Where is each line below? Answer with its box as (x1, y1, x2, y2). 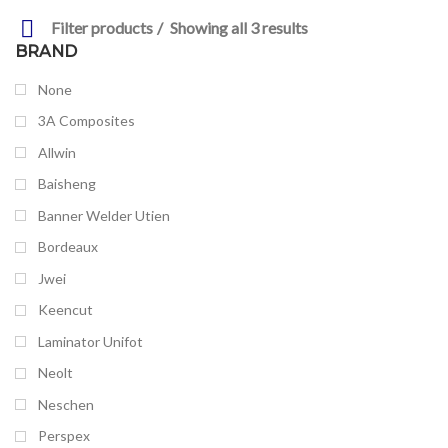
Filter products (51, 17, 153, 37)
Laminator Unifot (38, 332, 143, 350)
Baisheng (38, 175, 96, 193)
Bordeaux (38, 238, 98, 256)
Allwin (38, 143, 76, 161)
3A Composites (38, 112, 135, 130)
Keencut (38, 301, 93, 319)
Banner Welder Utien (38, 206, 170, 224)
